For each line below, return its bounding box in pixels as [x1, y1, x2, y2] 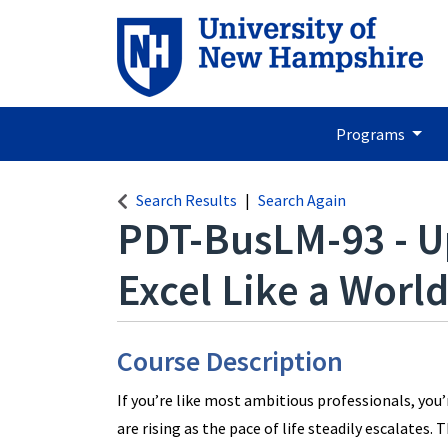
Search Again [258, 190, 346, 210]
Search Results [136, 190, 237, 210]
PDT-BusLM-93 [117, 212, 385, 266]
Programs [335, 124, 408, 144]
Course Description [117, 343, 343, 379]
